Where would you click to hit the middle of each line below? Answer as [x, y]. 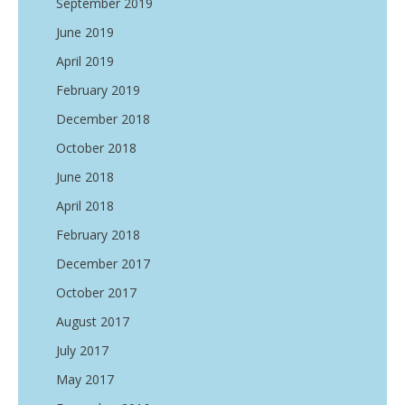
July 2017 [82, 350]
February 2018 [98, 235]
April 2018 [85, 206]
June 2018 [85, 177]
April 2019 [85, 61]
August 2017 [93, 321]
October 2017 [96, 292]
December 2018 [103, 119]
